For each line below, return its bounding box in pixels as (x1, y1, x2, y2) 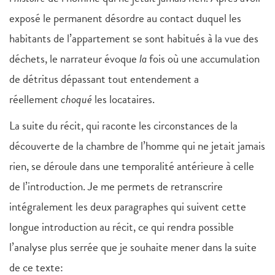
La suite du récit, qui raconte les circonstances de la (9, 117, 238, 135)
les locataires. (92, 90, 155, 109)
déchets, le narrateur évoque (9, 50, 139, 68)
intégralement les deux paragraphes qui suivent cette (9, 198, 246, 216)
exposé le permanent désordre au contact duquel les (9, 9, 241, 28)
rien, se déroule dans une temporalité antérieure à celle (9, 157, 254, 176)
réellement (9, 90, 61, 109)
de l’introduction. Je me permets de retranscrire (9, 177, 223, 196)
